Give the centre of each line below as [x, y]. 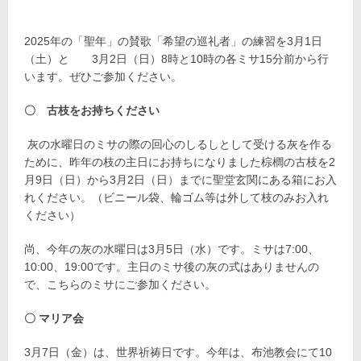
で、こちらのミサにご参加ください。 [120, 284]
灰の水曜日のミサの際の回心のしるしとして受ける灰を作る [178, 144]
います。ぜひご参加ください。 [103, 76]
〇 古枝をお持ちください [92, 110]
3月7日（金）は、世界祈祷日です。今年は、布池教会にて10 [178, 352]
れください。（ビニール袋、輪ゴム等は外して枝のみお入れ [176, 197]
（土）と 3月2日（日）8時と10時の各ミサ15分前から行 [176, 58]
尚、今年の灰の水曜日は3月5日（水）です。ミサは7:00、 [172, 249]
